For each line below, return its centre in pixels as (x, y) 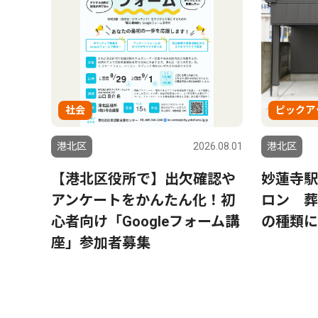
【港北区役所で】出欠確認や (143, 179)
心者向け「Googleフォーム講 (145, 221)
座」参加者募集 (101, 242)
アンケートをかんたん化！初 (143, 200)
